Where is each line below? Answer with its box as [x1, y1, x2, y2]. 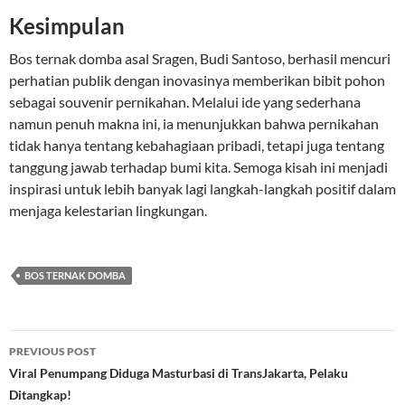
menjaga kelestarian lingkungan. [9, 202, 207, 219]
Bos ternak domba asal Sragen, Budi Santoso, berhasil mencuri [9, 50, 391, 67]
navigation [8, 362, 120, 391]
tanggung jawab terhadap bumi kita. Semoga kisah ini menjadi [9, 158, 388, 175]
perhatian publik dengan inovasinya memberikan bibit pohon [9, 71, 385, 89]
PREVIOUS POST [9, 344, 96, 358]
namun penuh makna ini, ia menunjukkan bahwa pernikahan [9, 115, 379, 132]
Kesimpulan [9, 13, 125, 39]
